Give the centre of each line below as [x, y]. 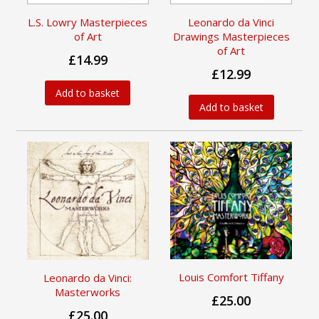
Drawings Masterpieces [231, 36]
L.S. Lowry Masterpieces [88, 22]
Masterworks [88, 292]
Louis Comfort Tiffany [231, 277]
